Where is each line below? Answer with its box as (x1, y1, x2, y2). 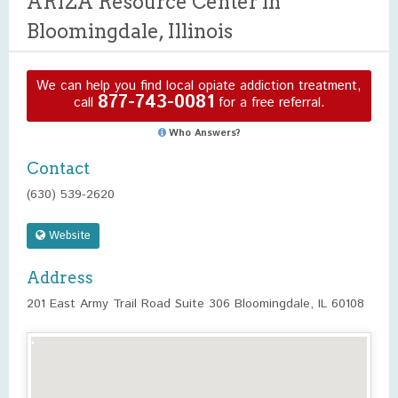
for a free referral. (213, 92, 325, 112)
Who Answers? (168, 126, 241, 140)
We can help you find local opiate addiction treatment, (36, 76, 362, 95)
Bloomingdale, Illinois (27, 20, 233, 43)
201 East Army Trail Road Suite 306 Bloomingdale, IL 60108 (27, 295, 364, 313)
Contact (27, 159, 90, 178)
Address (27, 268, 93, 287)
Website (45, 227, 91, 244)
